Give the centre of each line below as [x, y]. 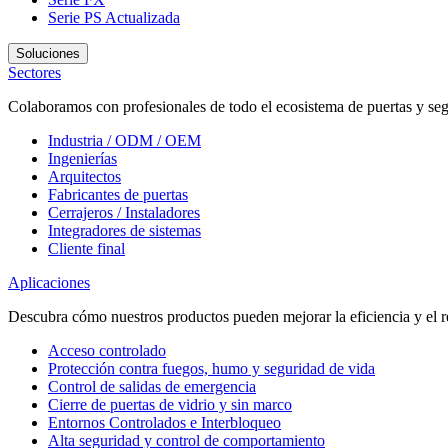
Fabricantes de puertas [118, 195]
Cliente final [86, 249]
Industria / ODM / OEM [124, 141]
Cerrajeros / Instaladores [124, 213]
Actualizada [142, 18]
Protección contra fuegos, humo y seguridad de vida [211, 369]
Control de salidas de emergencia [152, 387]
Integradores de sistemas [124, 231]
